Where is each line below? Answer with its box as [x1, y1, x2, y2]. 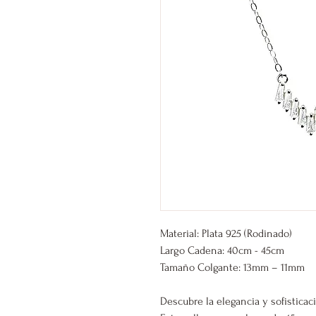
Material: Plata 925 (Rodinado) [160, 227, 295, 241]
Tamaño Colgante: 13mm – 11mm [160, 261, 305, 274]
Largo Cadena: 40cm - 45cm [160, 244, 284, 257]
